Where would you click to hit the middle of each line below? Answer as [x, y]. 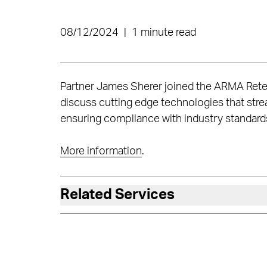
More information [101, 151]
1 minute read [164, 33]
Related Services [117, 195]
